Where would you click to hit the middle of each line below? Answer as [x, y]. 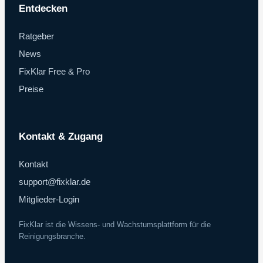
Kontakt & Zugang [61, 136]
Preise [31, 89]
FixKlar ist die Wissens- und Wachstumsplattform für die [115, 224]
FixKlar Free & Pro [54, 71]
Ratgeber [36, 36]
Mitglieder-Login [49, 199]
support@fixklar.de [55, 181]
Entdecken [43, 8]
